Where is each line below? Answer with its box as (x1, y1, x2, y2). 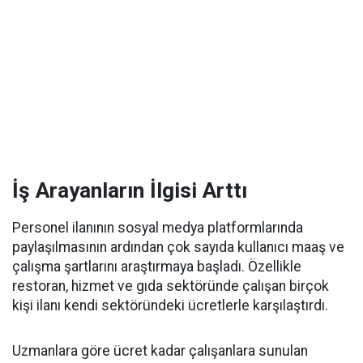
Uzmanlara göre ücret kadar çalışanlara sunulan (12, 343, 308, 360)
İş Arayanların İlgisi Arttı (12, 178, 247, 203)
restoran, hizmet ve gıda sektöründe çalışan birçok (12, 278, 329, 295)
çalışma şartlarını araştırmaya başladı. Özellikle (12, 258, 301, 275)
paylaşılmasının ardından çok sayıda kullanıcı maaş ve (12, 239, 344, 256)
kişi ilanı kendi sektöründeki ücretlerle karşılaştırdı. (12, 297, 328, 314)
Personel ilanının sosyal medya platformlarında (12, 220, 303, 237)
